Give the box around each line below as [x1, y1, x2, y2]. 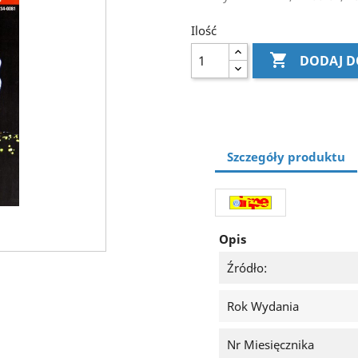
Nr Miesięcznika [227, 336, 314, 353]
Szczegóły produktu [227, 148, 345, 165]
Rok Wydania [227, 298, 299, 315]
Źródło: [227, 260, 267, 276]
